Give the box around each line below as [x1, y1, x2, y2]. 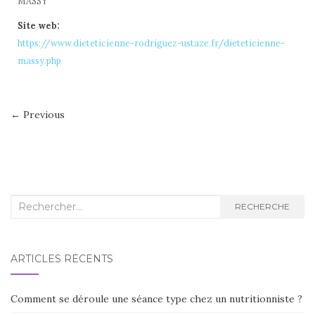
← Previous [11, 108, 65, 121]
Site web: [18, 20, 60, 31]
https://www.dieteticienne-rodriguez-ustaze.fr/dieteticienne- [18, 37, 285, 49]
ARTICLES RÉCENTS [11, 252, 113, 265]
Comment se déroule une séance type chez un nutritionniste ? [11, 292, 302, 305]
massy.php [18, 55, 61, 66]
